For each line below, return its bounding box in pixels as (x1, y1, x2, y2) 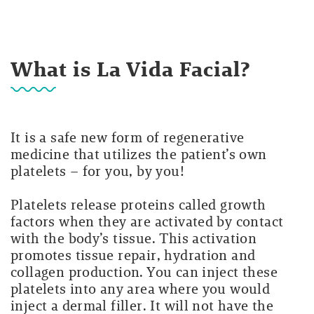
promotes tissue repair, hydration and (11, 245, 256, 266)
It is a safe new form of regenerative (11, 128, 245, 148)
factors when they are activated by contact (11, 212, 284, 232)
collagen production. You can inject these (11, 262, 278, 282)
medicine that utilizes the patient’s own (11, 144, 267, 165)
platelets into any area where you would (11, 279, 271, 299)
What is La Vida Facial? (11, 54, 251, 85)
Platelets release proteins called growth (11, 195, 266, 215)
